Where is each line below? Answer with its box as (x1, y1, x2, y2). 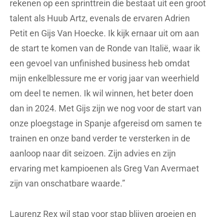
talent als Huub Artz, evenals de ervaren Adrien (10, 13, 190, 23)
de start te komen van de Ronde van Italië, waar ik (10, 43, 200, 53)
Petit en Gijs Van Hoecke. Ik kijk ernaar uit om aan (10, 28, 199, 38)
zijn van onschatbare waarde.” (10, 178, 125, 188)
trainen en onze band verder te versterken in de (10, 133, 190, 143)
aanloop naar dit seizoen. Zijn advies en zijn (10, 148, 176, 158)
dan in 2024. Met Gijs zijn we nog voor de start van (10, 103, 201, 113)
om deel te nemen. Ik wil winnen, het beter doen (10, 88, 193, 98)
